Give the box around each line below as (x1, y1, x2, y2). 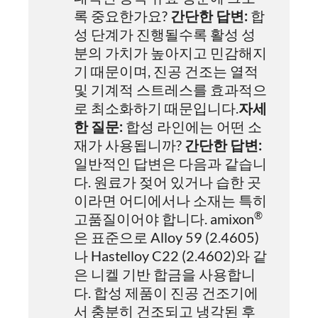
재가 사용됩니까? (74, 136, 185, 153)
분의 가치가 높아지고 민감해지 (74, 44, 267, 61)
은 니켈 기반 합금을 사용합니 (74, 265, 256, 283)
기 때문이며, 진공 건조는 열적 (74, 62, 258, 79)
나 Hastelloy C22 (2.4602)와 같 (74, 247, 267, 264)
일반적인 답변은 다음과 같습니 (74, 155, 267, 172)
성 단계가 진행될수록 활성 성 (74, 26, 256, 43)
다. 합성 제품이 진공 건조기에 (74, 284, 258, 301)
